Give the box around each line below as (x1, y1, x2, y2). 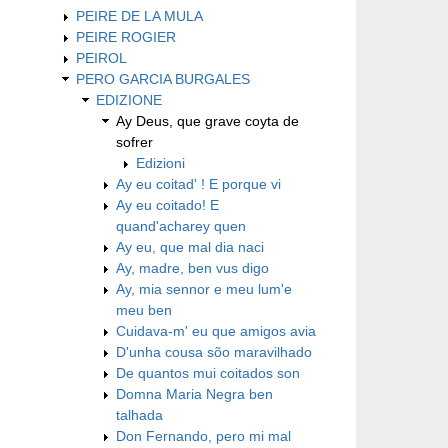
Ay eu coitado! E (116, 196, 219, 213)
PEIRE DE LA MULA (76, 7, 203, 24)
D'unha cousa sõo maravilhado (116, 343, 312, 360)
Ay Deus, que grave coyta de (116, 112, 299, 129)
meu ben (116, 301, 172, 318)
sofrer (116, 133, 153, 150)
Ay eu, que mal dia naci (116, 238, 264, 255)
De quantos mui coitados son (116, 364, 300, 381)
